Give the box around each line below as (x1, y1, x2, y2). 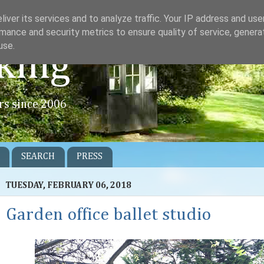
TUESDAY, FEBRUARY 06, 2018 (5, 181, 131, 190)
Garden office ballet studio (6, 206, 211, 224)
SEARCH (21, 151, 55, 161)
